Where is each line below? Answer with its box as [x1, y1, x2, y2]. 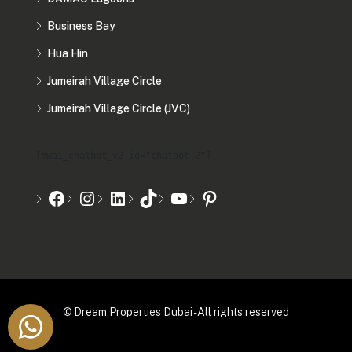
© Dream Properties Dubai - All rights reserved [63, 306, 289, 319]
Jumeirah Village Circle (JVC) [47, 102, 190, 115]
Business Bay [47, 20, 115, 33]
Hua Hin [47, 47, 88, 60]
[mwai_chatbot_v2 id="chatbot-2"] [35, 150, 211, 162]
